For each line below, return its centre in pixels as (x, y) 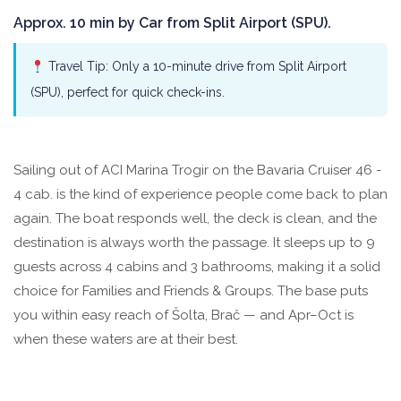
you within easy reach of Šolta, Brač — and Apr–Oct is (183, 316)
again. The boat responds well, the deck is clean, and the (195, 219)
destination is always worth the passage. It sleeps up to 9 (194, 243)
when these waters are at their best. (126, 340)
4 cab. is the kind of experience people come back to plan (200, 195)
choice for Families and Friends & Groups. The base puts (191, 291)
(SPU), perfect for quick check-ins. (128, 93)
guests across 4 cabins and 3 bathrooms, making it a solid (197, 267)
